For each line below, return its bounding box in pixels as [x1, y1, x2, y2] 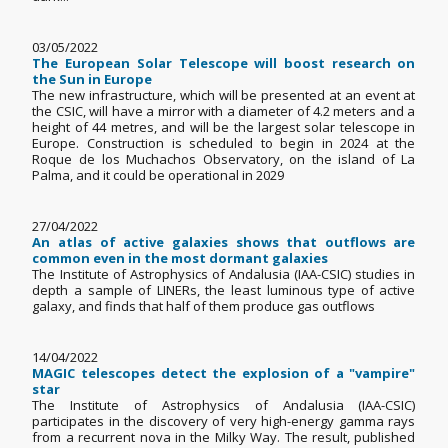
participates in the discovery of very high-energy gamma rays [32, 412, 416, 431]
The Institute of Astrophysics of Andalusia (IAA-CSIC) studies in [32, 265, 416, 284]
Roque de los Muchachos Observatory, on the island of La [32, 150, 416, 169]
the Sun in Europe [32, 70, 153, 89]
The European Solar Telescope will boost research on [32, 54, 416, 73]
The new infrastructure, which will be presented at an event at [32, 86, 416, 105]
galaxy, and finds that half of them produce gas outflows [32, 297, 376, 316]
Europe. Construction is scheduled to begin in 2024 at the [32, 134, 416, 153]
